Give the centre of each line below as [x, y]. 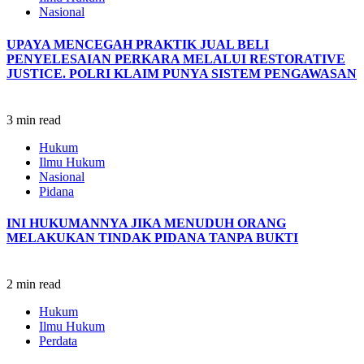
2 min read [34, 284]
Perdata [58, 341]
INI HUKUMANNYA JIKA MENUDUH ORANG [146, 223]
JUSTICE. [36, 73]
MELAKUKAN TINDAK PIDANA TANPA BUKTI [152, 238]
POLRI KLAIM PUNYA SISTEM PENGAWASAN [211, 73]
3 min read [34, 119]
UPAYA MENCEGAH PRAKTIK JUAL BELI [138, 44]
